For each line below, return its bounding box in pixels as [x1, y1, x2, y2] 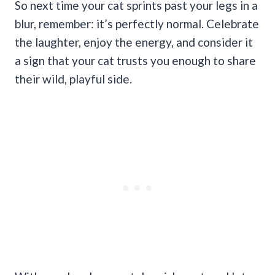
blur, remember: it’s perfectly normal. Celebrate [15, 16, 259, 31]
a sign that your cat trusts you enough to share [15, 53, 256, 68]
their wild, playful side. [15, 71, 134, 86]
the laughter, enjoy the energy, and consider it [15, 34, 253, 49]
